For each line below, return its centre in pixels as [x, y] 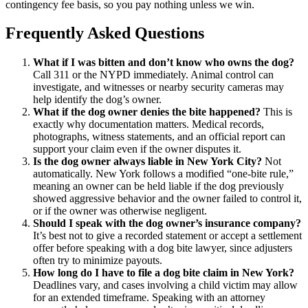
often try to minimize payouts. [98, 261]
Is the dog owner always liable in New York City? [147, 162]
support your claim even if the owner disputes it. [137, 149]
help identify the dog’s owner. [97, 100]
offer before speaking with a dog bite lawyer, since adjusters [163, 248]
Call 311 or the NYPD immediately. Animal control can [153, 75]
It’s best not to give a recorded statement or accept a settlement [167, 236]
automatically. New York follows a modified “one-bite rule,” [163, 174]
